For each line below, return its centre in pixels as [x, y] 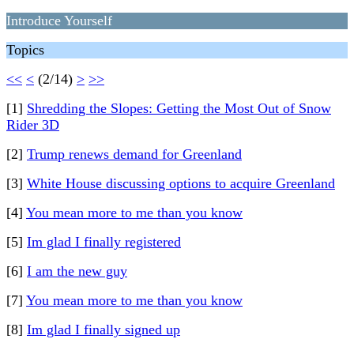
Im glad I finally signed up [104, 330]
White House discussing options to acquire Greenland [181, 183]
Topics [25, 50]
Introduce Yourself [59, 21]
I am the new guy [77, 271]
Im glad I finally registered [104, 242]
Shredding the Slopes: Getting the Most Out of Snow [179, 108]
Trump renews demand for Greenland [134, 154]
